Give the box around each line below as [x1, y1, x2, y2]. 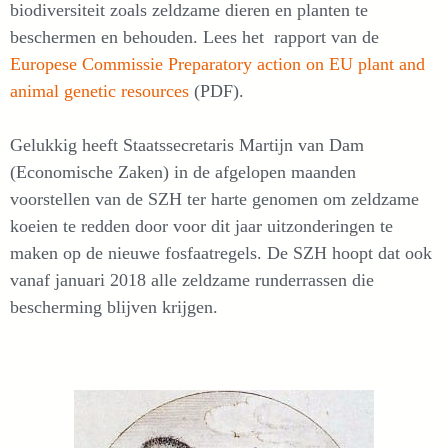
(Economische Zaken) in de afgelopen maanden [10, 162, 356, 183]
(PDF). [189, 81, 244, 102]
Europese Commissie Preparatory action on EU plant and [10, 54, 425, 75]
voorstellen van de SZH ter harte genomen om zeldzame [10, 189, 419, 210]
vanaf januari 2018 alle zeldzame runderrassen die [10, 270, 374, 291]
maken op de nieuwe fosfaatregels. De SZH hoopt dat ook [10, 243, 432, 264]
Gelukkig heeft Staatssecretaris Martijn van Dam [10, 135, 364, 156]
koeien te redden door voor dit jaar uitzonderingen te [10, 216, 393, 237]
